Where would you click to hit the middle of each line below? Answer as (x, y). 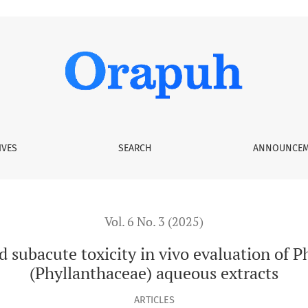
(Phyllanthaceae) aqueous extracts (154, 273)
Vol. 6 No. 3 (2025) (154, 222)
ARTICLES (154, 300)
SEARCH (135, 148)
